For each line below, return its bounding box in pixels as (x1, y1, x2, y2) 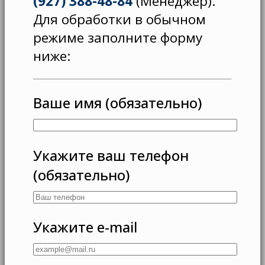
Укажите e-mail (33, 216, 137, 237)
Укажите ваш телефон (33, 145, 189, 165)
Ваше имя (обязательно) (33, 93, 202, 113)
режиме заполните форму (33, 28, 202, 47)
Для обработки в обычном (33, 10, 206, 29)
